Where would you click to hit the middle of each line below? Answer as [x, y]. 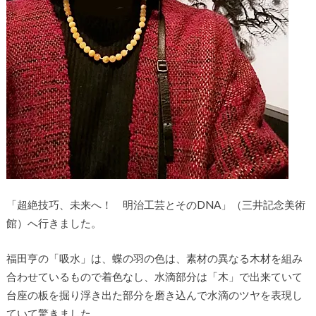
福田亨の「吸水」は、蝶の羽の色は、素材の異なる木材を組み [154, 259]
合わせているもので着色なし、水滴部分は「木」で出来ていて [154, 277]
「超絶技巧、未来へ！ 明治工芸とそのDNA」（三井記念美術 [156, 204]
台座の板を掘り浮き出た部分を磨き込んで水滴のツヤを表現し [154, 295]
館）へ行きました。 [54, 223]
